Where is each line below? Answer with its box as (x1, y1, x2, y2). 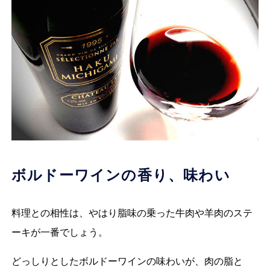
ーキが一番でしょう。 (11, 227, 108, 238)
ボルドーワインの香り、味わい (11, 168, 230, 184)
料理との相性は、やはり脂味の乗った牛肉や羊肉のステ (11, 208, 253, 219)
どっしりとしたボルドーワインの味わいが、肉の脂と (11, 256, 243, 267)
